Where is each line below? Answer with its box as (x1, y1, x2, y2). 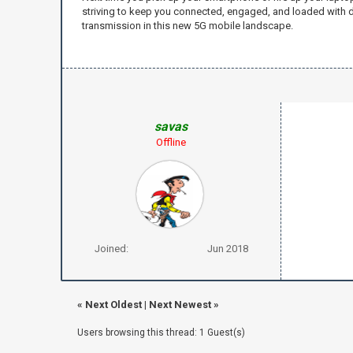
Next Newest (148, 298, 211, 310)
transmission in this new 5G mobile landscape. (81, 19, 293, 32)
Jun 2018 (206, 242, 248, 255)
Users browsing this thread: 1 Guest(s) (76, 326, 245, 338)
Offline (156, 136, 187, 148)
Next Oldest (84, 298, 142, 310)
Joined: (94, 242, 128, 255)
